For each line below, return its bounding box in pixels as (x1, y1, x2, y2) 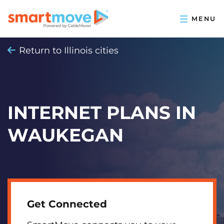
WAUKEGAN (7, 124, 123, 146)
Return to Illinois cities (19, 45, 119, 56)
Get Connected (27, 198, 107, 210)
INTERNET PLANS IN (7, 101, 196, 123)
